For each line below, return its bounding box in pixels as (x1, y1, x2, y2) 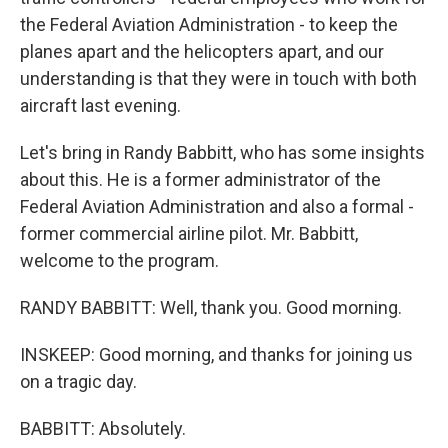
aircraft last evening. (20, 95, 181, 116)
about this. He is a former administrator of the (20, 169, 381, 190)
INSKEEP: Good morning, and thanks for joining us (20, 344, 413, 365)
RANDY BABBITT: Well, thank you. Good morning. (20, 297, 402, 318)
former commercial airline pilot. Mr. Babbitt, (20, 223, 358, 244)
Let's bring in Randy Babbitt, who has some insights (20, 142, 425, 163)
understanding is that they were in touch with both (20, 68, 417, 89)
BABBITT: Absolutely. (20, 418, 186, 439)
